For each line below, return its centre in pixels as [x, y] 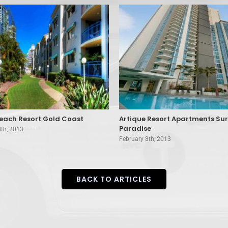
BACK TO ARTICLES [114, 179]
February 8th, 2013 [145, 139]
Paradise [135, 129]
